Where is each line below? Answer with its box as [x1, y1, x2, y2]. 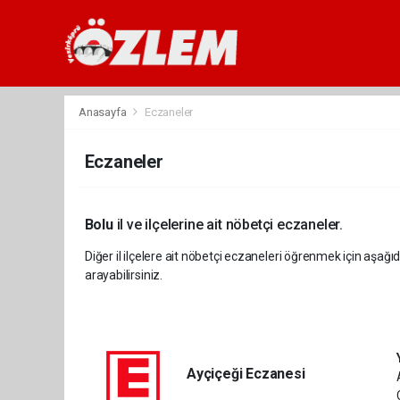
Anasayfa [79, 105, 129, 119]
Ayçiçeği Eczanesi [186, 365, 305, 382]
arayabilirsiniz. [85, 268, 162, 282]
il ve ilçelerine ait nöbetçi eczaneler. [112, 216, 344, 233]
